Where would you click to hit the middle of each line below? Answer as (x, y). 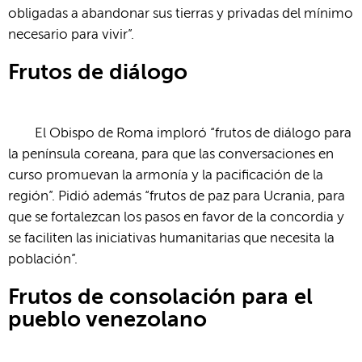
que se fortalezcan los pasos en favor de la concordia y (176, 217)
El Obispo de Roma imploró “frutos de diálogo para (194, 133)
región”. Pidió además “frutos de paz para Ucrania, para (177, 196)
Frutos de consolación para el (160, 297)
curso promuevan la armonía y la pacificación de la (166, 175)
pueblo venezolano (107, 320)
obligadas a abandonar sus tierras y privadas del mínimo (181, 14)
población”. (43, 259)
